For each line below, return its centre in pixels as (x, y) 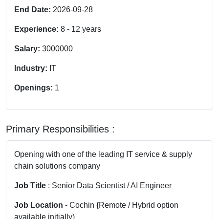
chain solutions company (57, 166)
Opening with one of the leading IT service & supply (103, 154)
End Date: (33, 9)
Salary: (28, 48)
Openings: (34, 88)
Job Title (31, 185)
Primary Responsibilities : (60, 129)
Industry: (32, 68)
